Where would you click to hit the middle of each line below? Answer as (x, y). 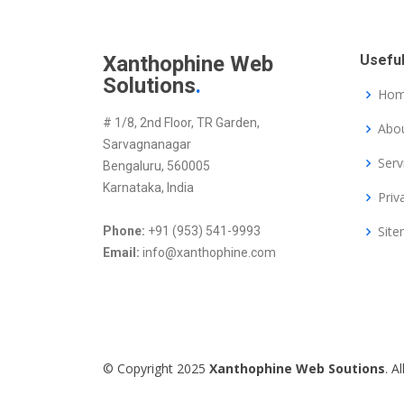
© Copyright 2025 (156, 369)
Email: (121, 253)
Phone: (124, 231)
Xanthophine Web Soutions (297, 369)
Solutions (149, 86)
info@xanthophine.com (208, 253)
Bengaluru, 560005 (156, 166)
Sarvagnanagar (147, 145)
